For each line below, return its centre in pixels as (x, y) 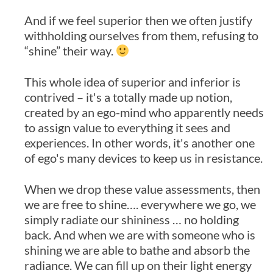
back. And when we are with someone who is (140, 235)
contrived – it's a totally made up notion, (128, 97)
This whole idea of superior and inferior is (133, 82)
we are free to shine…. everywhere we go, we (140, 204)
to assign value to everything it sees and (127, 127)
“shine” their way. (70, 51)
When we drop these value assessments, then (142, 189)
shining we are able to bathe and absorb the (137, 250)
